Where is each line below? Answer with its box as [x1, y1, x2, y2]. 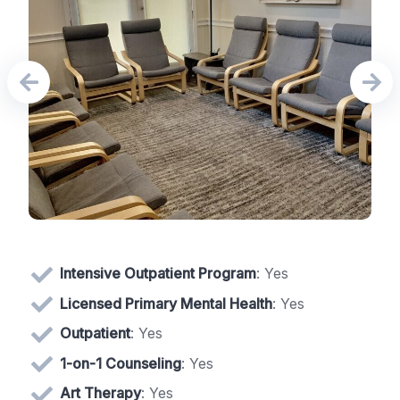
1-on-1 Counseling [60, 354, 181, 372]
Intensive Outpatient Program [60, 263, 256, 282]
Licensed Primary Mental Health [60, 294, 272, 312]
